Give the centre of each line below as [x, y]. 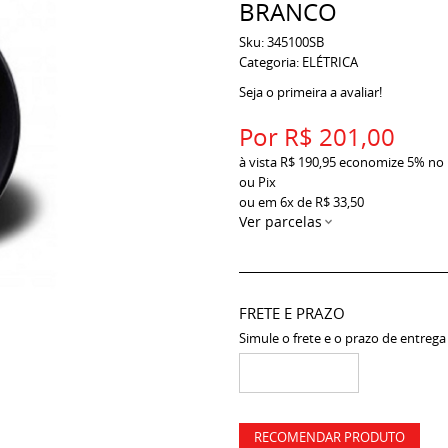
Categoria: [269, 62]
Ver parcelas [280, 221]
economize [371, 162]
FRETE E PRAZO [292, 313]
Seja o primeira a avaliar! [310, 92]
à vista [259, 162]
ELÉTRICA [330, 62]
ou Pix [257, 182]
